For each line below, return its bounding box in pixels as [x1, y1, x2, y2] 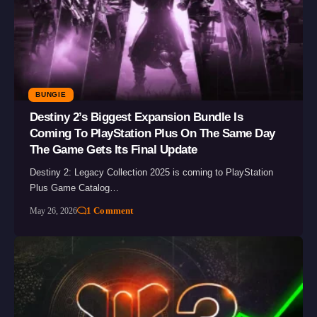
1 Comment [86, 205, 134, 217]
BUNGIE [35, 91, 67, 99]
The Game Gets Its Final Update [29, 143, 197, 157]
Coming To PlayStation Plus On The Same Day [29, 127, 275, 141]
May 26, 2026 [29, 206, 77, 217]
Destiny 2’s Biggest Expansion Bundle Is [29, 110, 243, 125]
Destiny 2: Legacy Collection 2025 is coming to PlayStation [29, 167, 273, 178]
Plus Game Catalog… [29, 183, 119, 194]
